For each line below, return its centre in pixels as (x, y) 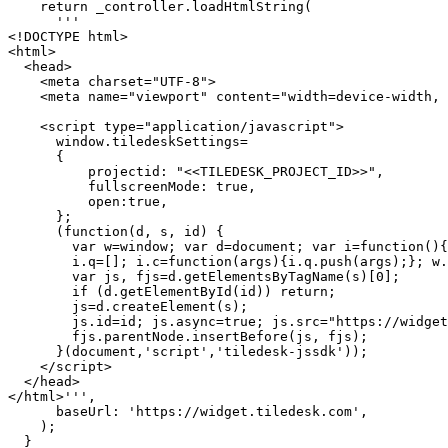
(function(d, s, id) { (32, 231)
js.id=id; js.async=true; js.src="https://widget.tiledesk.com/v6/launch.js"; (40, 321)
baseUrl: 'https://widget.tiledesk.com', (32, 411)
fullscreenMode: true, (48, 186)
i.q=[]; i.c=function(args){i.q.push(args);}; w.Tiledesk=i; (40, 261)
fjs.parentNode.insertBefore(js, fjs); (40, 336)
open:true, (48, 201)
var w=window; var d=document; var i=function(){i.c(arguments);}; (40, 246)
